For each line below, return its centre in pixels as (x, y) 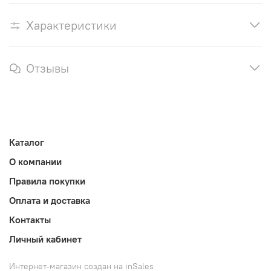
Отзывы (47, 68)
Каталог (27, 142)
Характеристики (71, 25)
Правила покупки (47, 181)
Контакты (30, 219)
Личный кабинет (45, 239)
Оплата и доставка (50, 200)
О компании (35, 161)
